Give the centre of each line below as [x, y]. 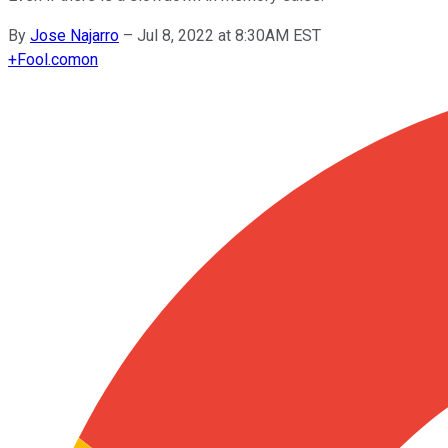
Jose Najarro [74, 35]
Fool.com [49, 59]
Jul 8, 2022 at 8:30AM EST [229, 35]
